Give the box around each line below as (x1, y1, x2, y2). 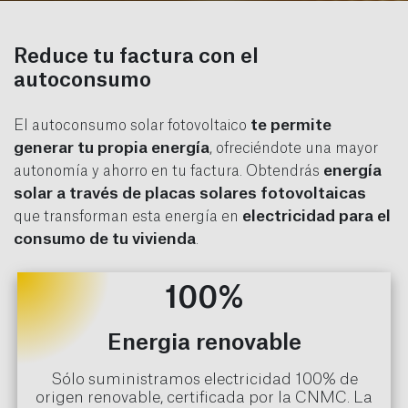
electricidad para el (242, 209, 391, 224)
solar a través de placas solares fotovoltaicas (14, 186, 366, 201)
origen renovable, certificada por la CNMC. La (36, 390, 372, 405)
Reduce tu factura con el (14, 46, 259, 66)
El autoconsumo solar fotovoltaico (14, 118, 250, 133)
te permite (250, 117, 331, 133)
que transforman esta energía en (14, 209, 242, 224)
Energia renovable (107, 332, 301, 354)
